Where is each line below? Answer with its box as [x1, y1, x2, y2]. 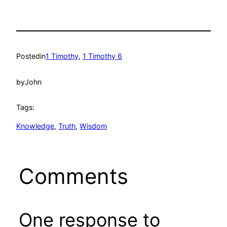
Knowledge [16, 121, 54, 130]
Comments [18, 163, 128, 190]
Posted [16, 52, 40, 61]
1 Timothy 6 [83, 52, 122, 61]
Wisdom [80, 121, 107, 130]
